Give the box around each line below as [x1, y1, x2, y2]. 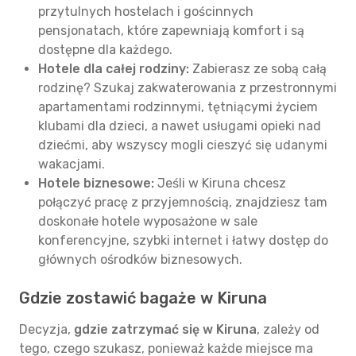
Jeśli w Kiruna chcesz [154, 176, 286, 191]
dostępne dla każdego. [38, 42, 172, 57]
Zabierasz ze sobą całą [189, 61, 327, 76]
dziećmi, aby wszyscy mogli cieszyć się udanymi [38, 137, 327, 153]
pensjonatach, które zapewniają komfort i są [38, 23, 304, 38]
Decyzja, [19, 322, 74, 337]
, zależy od [257, 322, 319, 337]
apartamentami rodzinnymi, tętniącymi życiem [38, 99, 318, 114]
